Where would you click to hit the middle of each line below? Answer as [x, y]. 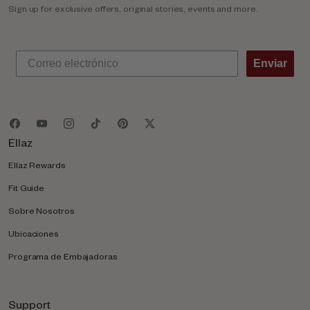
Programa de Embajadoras [63, 256]
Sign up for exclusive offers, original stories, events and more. [133, 8]
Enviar [270, 63]
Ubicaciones [34, 233]
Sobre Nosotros [42, 210]
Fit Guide [27, 188]
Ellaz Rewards [37, 165]
